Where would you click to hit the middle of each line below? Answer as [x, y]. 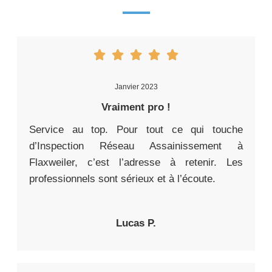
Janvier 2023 [136, 87]
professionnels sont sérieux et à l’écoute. [122, 179]
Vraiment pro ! [136, 107]
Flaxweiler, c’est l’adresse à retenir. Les [136, 163]
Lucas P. [136, 223]
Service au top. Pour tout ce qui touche [136, 130]
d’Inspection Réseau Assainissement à [136, 146]
